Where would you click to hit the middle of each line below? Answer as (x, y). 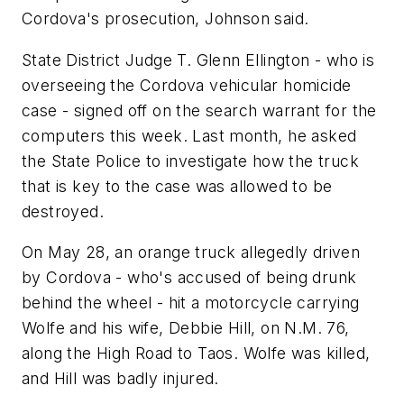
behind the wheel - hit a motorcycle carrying (191, 303)
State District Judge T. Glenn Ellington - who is (198, 60)
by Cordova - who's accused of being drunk (189, 278)
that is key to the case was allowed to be (177, 186)
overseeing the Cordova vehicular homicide (187, 85)
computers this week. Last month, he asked (189, 135)
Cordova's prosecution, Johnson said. (165, 19)
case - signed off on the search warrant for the (199, 110)
